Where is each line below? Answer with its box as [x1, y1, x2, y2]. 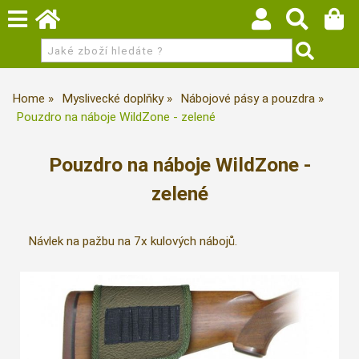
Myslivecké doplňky [62, 91, 163, 106]
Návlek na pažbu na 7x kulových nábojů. [28, 234, 237, 249]
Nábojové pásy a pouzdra [180, 91, 315, 106]
